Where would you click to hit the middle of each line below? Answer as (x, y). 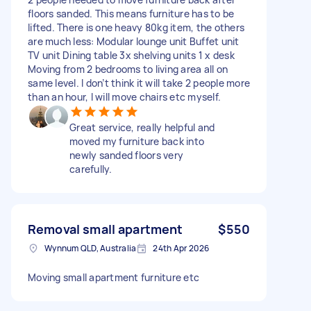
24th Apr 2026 (181, 248)
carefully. (91, 169)
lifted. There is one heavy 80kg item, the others (136, 27)
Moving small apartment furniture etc (114, 277)
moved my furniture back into (137, 141)
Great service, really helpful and (142, 127)
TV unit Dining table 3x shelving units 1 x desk (131, 55)
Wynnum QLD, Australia (91, 248)
